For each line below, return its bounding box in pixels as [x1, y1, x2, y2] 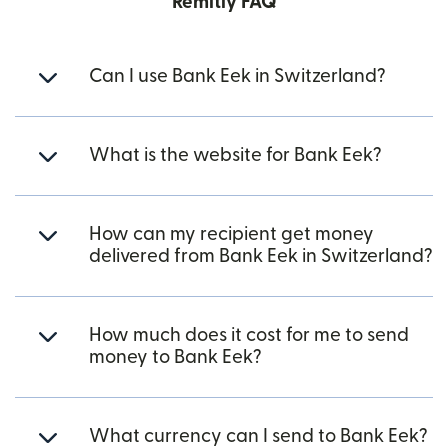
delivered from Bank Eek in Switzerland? [89, 247, 433, 266]
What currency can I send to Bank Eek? [89, 427, 428, 446]
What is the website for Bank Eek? [89, 146, 382, 165]
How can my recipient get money [89, 225, 374, 244]
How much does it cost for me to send [89, 326, 409, 345]
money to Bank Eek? [89, 348, 262, 367]
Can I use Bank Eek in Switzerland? [89, 67, 386, 86]
